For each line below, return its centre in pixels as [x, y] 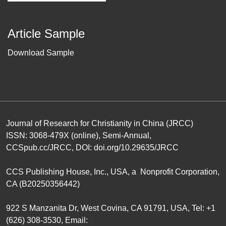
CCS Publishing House [48, 172]
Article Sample [46, 34]
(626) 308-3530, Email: [47, 220]
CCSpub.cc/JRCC [39, 148]
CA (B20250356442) [43, 184]
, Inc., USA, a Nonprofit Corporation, [155, 172]
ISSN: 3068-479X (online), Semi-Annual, [79, 135]
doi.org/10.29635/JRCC [136, 148]
